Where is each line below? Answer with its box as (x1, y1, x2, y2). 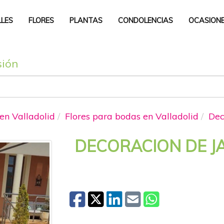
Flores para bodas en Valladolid (65, 110, 198, 122)
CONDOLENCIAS (118, 15, 173, 25)
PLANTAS (69, 15, 103, 25)
